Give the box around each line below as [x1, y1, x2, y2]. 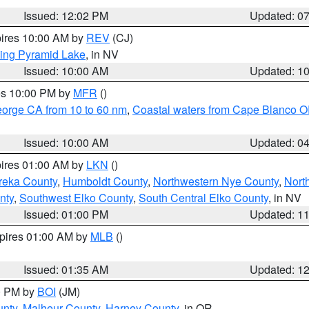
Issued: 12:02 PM [23, 8, 109, 23]
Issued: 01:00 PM [23, 206, 109, 222]
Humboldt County [63, 173, 148, 189]
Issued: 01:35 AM [23, 261, 109, 277]
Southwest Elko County [19, 190, 133, 206]
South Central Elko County [139, 190, 268, 206]
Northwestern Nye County [153, 173, 279, 189]
